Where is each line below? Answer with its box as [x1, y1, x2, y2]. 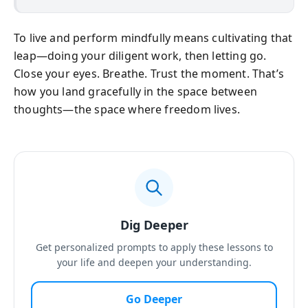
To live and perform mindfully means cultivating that [14, 30, 293, 45]
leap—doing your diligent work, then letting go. [14, 47, 267, 63]
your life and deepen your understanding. [56, 255, 252, 269]
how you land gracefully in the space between [14, 83, 257, 99]
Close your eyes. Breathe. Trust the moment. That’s [14, 65, 284, 81]
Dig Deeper [120, 216, 188, 233]
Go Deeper [126, 291, 182, 307]
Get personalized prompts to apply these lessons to [35, 240, 273, 254]
